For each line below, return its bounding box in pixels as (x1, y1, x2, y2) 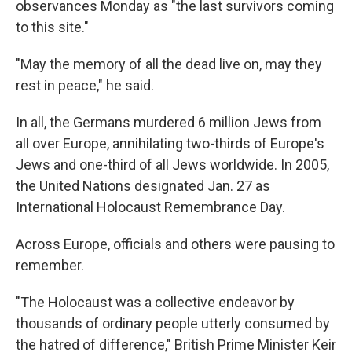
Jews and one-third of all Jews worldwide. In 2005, (16, 156, 329, 173)
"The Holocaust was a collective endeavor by (16, 294, 295, 310)
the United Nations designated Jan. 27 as (16, 178, 270, 194)
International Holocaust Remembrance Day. (16, 199, 285, 215)
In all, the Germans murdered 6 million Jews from (16, 114, 321, 130)
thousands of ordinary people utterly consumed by (16, 315, 330, 332)
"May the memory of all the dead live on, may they (16, 56, 322, 72)
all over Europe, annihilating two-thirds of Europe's (16, 135, 324, 152)
